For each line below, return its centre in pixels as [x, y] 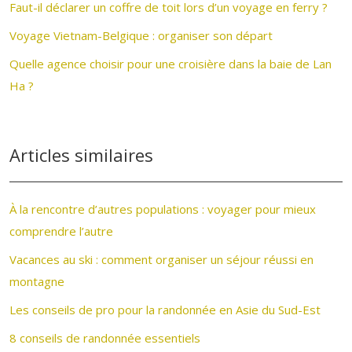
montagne [37, 281]
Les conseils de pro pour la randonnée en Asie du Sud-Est [165, 310]
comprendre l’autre [61, 231]
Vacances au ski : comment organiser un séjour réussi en [161, 259]
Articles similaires [81, 155]
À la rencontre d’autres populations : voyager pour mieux [163, 209]
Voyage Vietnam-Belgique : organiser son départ [141, 35]
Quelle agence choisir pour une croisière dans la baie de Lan [170, 64]
